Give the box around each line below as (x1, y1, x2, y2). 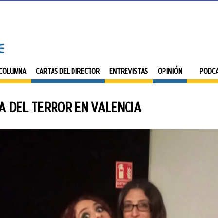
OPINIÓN (158, 66, 182, 76)
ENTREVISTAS (109, 66, 148, 76)
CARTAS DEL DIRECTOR (36, 66, 100, 76)
